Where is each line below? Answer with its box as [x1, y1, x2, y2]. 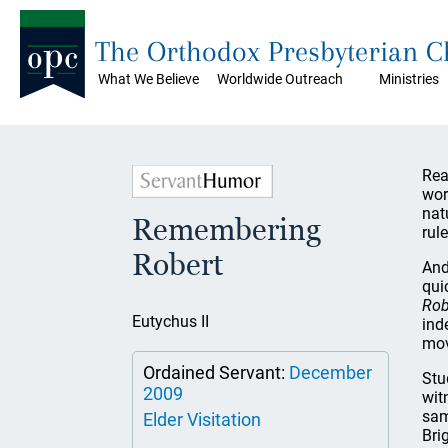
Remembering [132, 212, 321, 247]
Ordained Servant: [143, 362, 289, 383]
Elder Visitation [143, 409, 261, 430]
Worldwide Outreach [217, 71, 343, 87]
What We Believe [98, 71, 199, 87]
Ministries [379, 71, 439, 87]
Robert [132, 247, 223, 282]
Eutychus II [132, 312, 209, 331]
